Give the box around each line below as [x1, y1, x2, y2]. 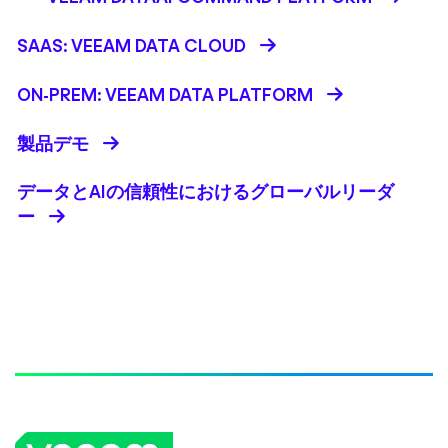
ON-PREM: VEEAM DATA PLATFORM [17, 80, 313, 110]
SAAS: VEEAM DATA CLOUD [17, 31, 246, 61]
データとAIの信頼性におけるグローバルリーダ [17, 177, 394, 207]
